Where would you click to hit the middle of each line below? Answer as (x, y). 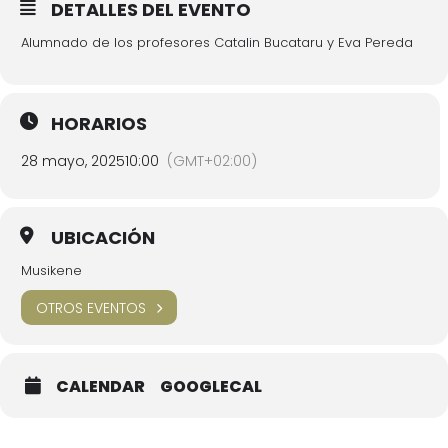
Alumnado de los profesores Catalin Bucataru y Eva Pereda (217, 42)
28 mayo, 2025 (73, 161)
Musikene (51, 270)
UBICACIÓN (103, 237)
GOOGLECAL (211, 386)
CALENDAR (100, 386)
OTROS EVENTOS (91, 307)
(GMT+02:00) (212, 161)
